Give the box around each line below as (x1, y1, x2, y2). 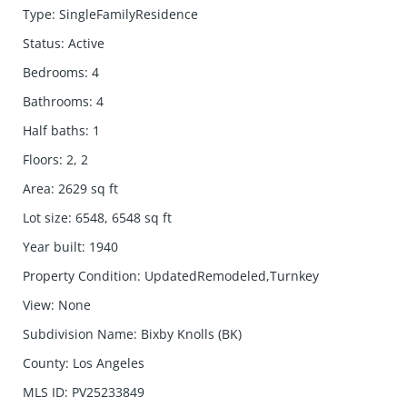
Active (68, 35, 105, 52)
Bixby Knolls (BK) (141, 325, 243, 342)
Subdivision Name (23, 325, 134, 342)
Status (23, 35, 62, 52)
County (23, 354, 66, 372)
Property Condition (23, 267, 138, 284)
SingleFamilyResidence (59, 5, 199, 23)
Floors (23, 151, 60, 168)
